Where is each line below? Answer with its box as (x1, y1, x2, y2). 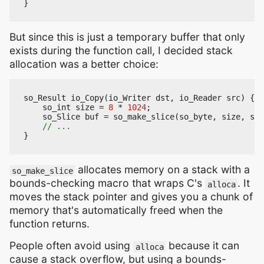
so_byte (179, 112, 212, 122)
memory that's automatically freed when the (9, 204, 223, 217)
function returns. (9, 217, 90, 230)
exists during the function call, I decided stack (9, 44, 233, 57)
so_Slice (42, 112, 80, 122)
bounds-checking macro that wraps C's (9, 177, 205, 190)
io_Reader (179, 93, 222, 103)
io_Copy (71, 93, 104, 103)
